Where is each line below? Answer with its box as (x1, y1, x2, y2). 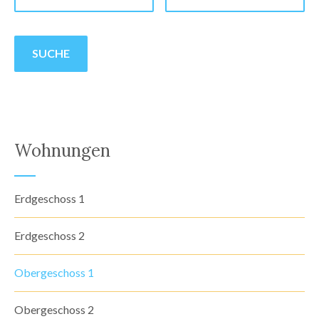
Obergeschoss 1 (14, 265, 94, 279)
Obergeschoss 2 (14, 302, 94, 316)
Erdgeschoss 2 (14, 228, 85, 242)
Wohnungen (14, 139, 110, 162)
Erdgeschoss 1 (14, 191, 85, 205)
